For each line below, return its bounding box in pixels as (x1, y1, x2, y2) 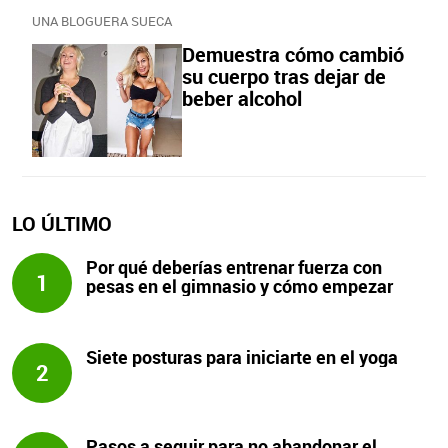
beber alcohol (182, 85, 302, 112)
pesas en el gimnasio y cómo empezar (86, 274, 394, 299)
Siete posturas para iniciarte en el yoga (86, 344, 399, 369)
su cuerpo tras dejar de (182, 63, 386, 90)
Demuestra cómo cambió (182, 41, 404, 68)
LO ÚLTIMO (12, 210, 112, 238)
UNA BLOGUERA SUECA (32, 12, 172, 30)
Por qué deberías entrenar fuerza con (86, 255, 383, 280)
